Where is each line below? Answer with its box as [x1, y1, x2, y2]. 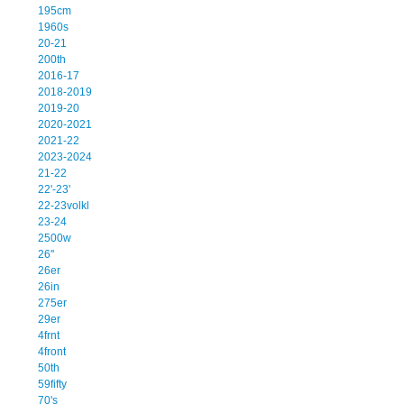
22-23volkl [38, 198, 89, 212]
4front [38, 344, 66, 358]
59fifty [38, 377, 67, 390]
